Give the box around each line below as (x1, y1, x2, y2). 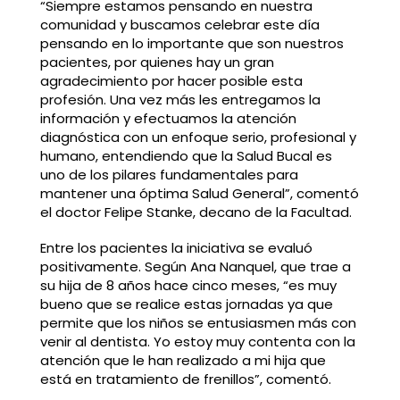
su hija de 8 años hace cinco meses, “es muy (39, 275, 337, 295)
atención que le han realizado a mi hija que (39, 350, 326, 370)
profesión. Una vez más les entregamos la (39, 89, 321, 109)
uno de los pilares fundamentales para (39, 164, 298, 184)
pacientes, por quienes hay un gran (39, 52, 274, 71)
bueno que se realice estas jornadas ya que (39, 294, 333, 313)
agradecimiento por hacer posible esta (39, 71, 303, 90)
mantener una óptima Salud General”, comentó (39, 183, 359, 203)
